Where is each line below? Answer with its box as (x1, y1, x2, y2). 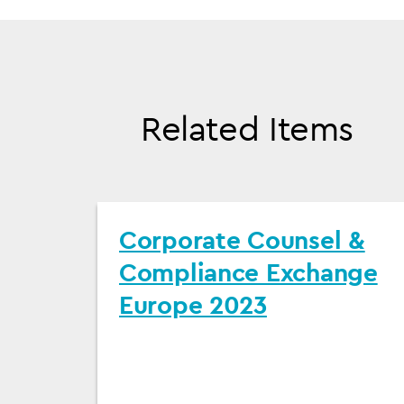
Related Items (141, 106, 354, 150)
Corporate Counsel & (119, 224, 365, 255)
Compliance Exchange (119, 256, 378, 288)
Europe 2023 (119, 289, 267, 320)
